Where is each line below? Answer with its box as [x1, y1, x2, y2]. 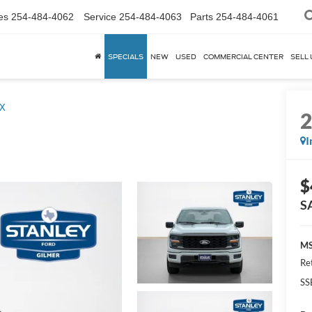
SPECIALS [108, 52, 143, 61]
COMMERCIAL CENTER [203, 52, 283, 61]
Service [84, 11, 116, 22]
